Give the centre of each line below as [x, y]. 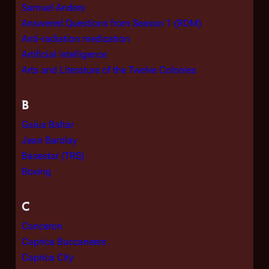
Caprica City [47, 257]
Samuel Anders [53, 8]
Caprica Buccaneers [64, 242]
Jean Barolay [49, 140]
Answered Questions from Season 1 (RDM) [111, 23]
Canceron [42, 226]
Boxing [36, 171]
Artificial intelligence [64, 54]
